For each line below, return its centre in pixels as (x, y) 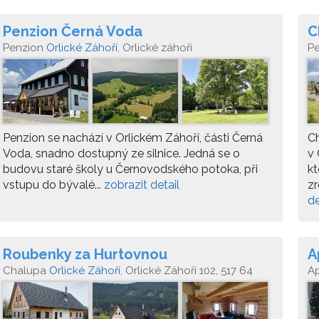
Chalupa (26, 271)
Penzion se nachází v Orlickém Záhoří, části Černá (133, 138)
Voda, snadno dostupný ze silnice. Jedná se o (121, 153)
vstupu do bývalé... (53, 185)
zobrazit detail (142, 185)
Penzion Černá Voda (73, 31)
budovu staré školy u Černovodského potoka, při (130, 169)
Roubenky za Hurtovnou (85, 254)
